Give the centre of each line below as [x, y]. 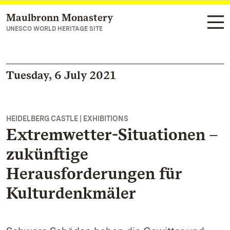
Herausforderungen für [94, 173]
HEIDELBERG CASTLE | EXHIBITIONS [67, 119]
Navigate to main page [62, 18]
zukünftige [47, 154]
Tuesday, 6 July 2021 [61, 75]
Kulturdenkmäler [71, 193]
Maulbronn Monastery [60, 17]
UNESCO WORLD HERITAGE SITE [54, 29]
